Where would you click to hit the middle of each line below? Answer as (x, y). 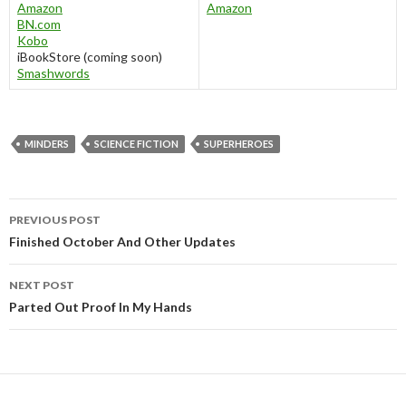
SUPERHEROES (239, 144)
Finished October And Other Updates (122, 242)
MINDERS (47, 144)
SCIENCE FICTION (136, 144)
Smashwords (53, 73)
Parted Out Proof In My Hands (101, 307)
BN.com (39, 24)
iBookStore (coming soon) (90, 57)
